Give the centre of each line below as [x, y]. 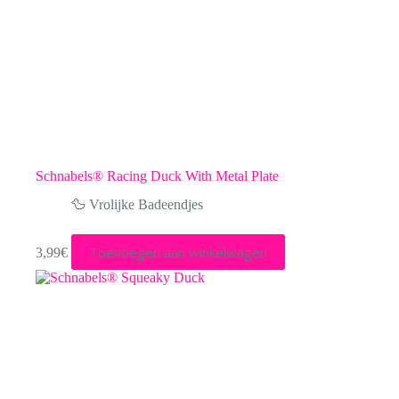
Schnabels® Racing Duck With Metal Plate [157, 175]
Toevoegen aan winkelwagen [178, 252]
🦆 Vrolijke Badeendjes [137, 205]
